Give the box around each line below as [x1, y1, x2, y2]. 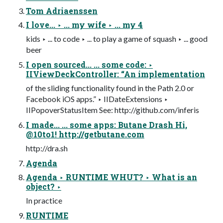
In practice [26, 196, 62, 206]
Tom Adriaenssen [26, 5, 98, 16]
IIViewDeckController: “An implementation [26, 69, 205, 80]
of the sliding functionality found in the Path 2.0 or [26, 83, 194, 93]
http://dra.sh [26, 143, 68, 153]
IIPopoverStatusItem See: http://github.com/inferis [26, 105, 199, 115]
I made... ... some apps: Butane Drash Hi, [26, 119, 187, 130]
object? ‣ [26, 181, 61, 192]
